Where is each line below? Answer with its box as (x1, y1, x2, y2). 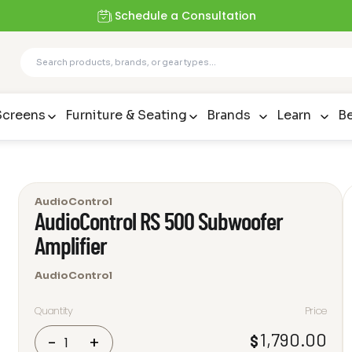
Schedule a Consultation (115, 8, 257, 24)
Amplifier (34, 235, 108, 260)
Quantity (34, 303, 73, 319)
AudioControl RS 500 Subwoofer (34, 211, 284, 236)
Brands (207, 107, 251, 124)
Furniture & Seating (64, 107, 187, 124)
